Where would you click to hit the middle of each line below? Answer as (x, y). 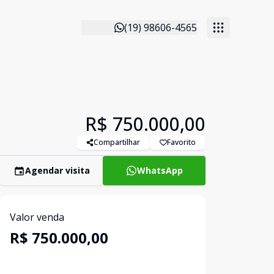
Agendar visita (57, 170)
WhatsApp (160, 170)
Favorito (181, 142)
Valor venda (37, 217)
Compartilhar (117, 142)
